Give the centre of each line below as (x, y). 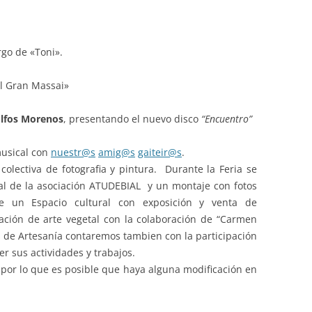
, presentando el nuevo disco (132, 119)
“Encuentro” (227, 119)
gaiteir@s (160, 152)
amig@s (117, 152)
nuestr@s (73, 152)
